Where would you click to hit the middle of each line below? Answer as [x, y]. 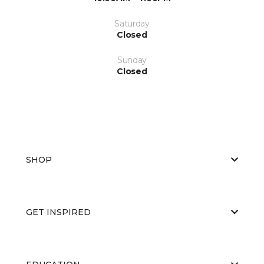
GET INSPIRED [58, 212]
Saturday [132, 23]
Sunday [132, 60]
